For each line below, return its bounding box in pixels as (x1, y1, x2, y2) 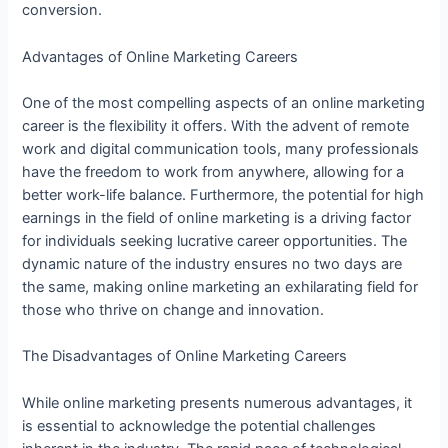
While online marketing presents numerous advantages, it (22, 393, 413, 412)
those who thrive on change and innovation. (22, 300, 325, 319)
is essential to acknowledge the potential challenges (22, 416, 377, 435)
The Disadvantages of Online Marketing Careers (22, 347, 348, 366)
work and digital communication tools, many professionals (22, 139, 420, 158)
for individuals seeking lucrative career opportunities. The (22, 231, 408, 250)
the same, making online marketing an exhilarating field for (22, 277, 419, 296)
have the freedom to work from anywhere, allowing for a (22, 162, 405, 181)
